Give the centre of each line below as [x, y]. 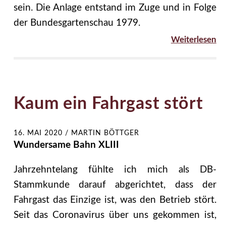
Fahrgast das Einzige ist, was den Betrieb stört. [115, 200]
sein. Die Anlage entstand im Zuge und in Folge [115, 8]
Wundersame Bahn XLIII [66, 145]
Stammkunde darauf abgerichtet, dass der [115, 185]
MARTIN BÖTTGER [105, 133]
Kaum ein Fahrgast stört [108, 104]
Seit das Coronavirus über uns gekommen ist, [115, 215]
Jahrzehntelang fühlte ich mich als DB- [115, 169]
